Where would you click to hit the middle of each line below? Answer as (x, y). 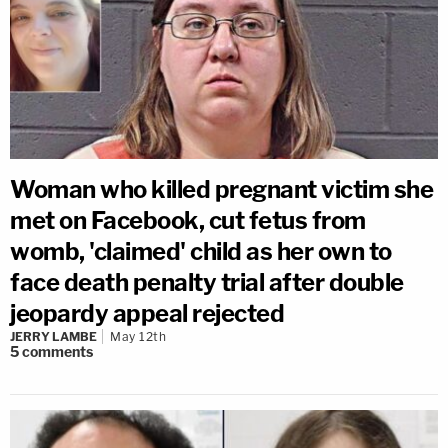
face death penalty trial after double (207, 283)
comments (57, 352)
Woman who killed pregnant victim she (221, 190)
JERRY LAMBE (53, 337)
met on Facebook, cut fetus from (188, 221)
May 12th (138, 337)
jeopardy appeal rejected (147, 314)
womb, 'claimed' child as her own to (201, 252)
